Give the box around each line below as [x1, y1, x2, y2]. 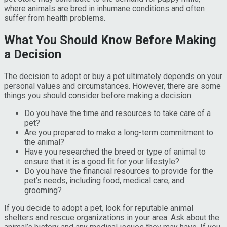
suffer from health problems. [4, 13, 105, 23]
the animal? [24, 137, 64, 147]
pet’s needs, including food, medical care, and [24, 175, 184, 185]
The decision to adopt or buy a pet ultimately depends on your [4, 71, 222, 81]
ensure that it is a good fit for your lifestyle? [24, 156, 179, 166]
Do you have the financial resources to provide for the [24, 166, 213, 176]
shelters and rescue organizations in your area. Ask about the [4, 212, 219, 222]
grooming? [24, 185, 62, 195]
